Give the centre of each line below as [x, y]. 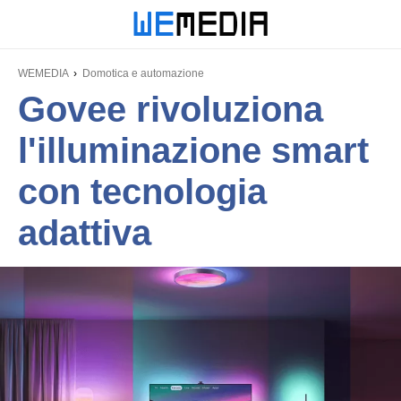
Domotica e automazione [143, 73]
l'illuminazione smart [193, 150]
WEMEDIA [43, 73]
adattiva [85, 233]
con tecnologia [142, 192]
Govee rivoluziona [171, 109]
